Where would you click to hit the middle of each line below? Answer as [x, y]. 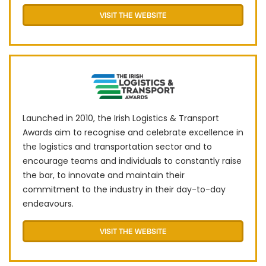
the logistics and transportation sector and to [117, 147]
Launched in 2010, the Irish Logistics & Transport [121, 118]
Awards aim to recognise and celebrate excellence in [133, 133]
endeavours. [48, 204]
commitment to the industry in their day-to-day [124, 190]
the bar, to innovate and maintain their [104, 175]
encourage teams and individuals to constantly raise [132, 161]
